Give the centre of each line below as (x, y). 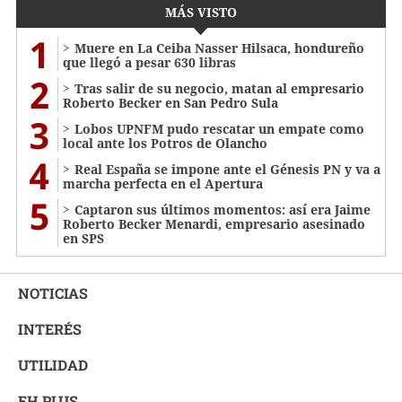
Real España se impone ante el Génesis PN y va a (227, 169)
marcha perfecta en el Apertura (163, 183)
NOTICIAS (53, 293)
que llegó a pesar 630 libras (149, 62)
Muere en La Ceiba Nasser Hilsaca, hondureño (219, 48)
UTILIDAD (53, 364)
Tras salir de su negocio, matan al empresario (219, 88)
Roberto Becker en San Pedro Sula (170, 102)
